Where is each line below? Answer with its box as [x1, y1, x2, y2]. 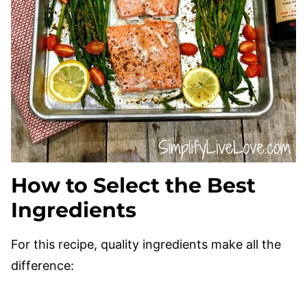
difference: [11, 258, 74, 273]
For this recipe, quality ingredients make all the [11, 237, 281, 251]
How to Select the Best [11, 173, 256, 198]
